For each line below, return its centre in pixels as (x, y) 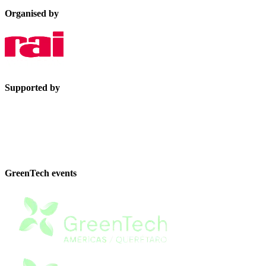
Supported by (32, 87)
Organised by (32, 14)
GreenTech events (41, 173)
